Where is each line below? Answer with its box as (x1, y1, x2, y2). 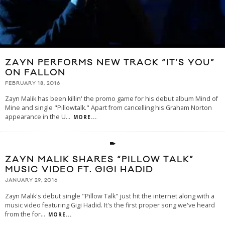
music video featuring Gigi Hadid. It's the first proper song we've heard (5, 200, 215, 209)
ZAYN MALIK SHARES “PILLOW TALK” (5, 154, 194, 166)
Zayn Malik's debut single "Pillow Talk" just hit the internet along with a (5, 191, 214, 200)
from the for (5, 209, 41, 218)
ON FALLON (5, 67, 66, 78)
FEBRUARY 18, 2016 (5, 80, 60, 87)
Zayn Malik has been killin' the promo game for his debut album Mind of (5, 94, 218, 103)
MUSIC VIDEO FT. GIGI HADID (5, 164, 153, 176)
